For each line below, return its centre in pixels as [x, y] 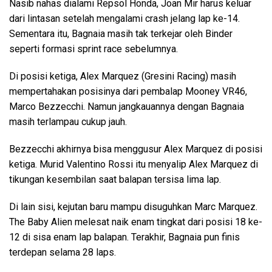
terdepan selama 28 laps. [63, 252]
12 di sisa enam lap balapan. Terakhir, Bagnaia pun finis [124, 237]
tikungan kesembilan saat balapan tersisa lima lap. [115, 179]
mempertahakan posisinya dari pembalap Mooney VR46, [128, 91]
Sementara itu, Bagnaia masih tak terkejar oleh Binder [121, 33]
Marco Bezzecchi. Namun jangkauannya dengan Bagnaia [127, 106]
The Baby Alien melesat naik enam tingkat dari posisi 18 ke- [136, 222]
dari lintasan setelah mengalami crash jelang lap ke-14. [124, 18]
